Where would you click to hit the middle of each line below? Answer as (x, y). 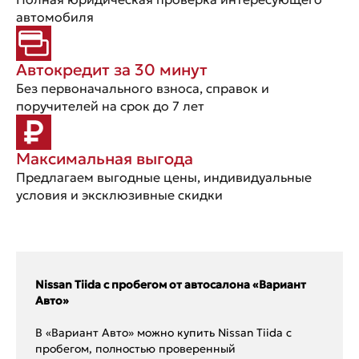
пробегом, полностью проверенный (135, 349)
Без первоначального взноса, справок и (143, 89)
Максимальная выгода (105, 159)
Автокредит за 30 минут (112, 70)
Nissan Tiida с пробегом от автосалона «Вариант (171, 285)
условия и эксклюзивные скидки (119, 195)
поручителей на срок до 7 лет (110, 106)
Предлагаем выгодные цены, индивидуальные (164, 177)
